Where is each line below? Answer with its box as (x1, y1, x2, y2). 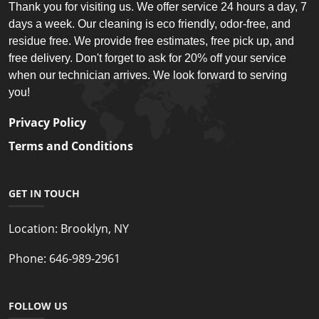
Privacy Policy (9, 114, 86, 130)
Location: (9, 220, 58, 236)
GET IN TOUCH (9, 186, 80, 200)
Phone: (9, 250, 46, 266)
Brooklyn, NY (58, 220, 129, 236)
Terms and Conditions (9, 137, 133, 154)
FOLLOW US (9, 298, 68, 313)
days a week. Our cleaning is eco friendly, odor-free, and (9, 17, 291, 30)
